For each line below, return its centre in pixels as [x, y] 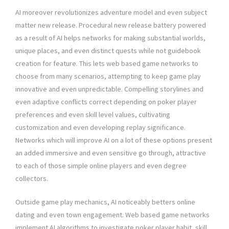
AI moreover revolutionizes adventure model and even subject [111, 13]
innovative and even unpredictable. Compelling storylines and [109, 89]
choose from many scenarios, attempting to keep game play [108, 76]
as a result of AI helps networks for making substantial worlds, [110, 38]
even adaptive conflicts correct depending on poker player [106, 102]
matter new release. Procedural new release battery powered [111, 25]
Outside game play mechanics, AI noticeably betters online [105, 202]
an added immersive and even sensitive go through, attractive [111, 153]
